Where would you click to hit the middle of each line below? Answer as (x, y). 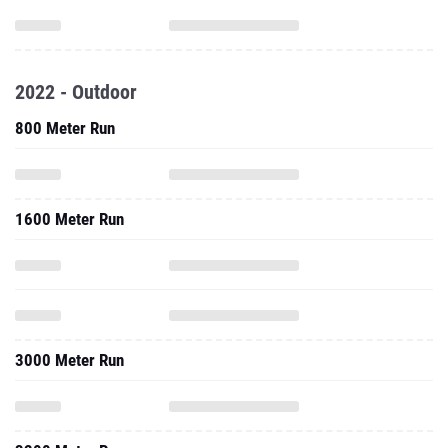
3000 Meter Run (69, 360)
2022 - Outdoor (76, 92)
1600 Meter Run (69, 219)
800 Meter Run (65, 128)
